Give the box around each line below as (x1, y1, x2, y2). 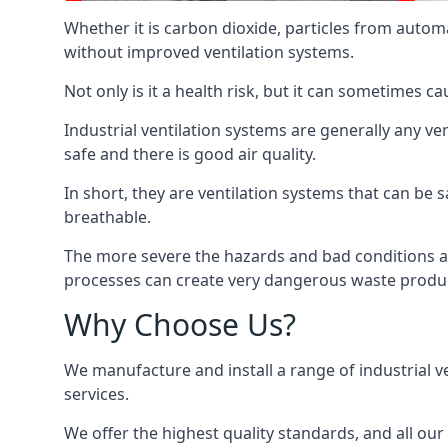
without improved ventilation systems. (64, 41, 354, 63)
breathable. (64, 206, 151, 228)
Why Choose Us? (64, 304, 296, 345)
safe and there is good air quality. (64, 143, 316, 165)
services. (64, 383, 129, 405)
